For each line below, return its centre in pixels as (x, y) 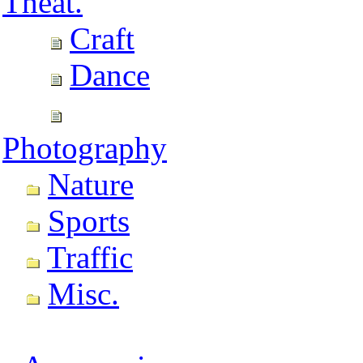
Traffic (90, 257)
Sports (89, 221)
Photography (85, 148)
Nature (91, 184)
